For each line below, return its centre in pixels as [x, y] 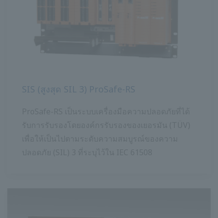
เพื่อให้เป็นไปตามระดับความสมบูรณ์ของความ [100, 139]
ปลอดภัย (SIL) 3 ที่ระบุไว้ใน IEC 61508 [87, 153]
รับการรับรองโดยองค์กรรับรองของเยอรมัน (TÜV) [106, 125]
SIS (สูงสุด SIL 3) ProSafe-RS [79, 89]
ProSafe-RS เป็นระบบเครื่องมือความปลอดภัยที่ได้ [106, 112]
